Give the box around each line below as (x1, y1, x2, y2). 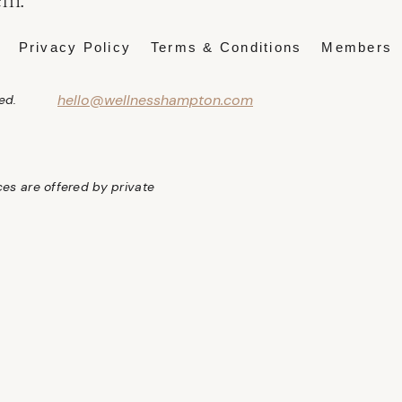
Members (321, 39, 393, 55)
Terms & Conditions (150, 39, 302, 55)
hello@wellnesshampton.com (57, 91, 253, 109)
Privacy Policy (18, 39, 132, 55)
